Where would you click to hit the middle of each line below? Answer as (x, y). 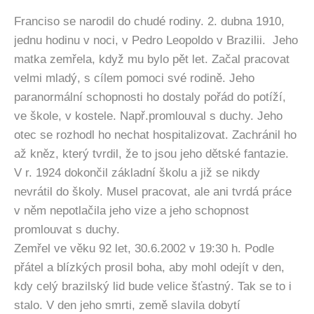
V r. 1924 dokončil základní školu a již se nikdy (137, 172)
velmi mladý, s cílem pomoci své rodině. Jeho (134, 78)
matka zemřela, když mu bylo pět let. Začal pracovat (152, 59)
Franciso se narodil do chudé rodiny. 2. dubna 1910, (149, 21)
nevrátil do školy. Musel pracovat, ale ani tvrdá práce (153, 191)
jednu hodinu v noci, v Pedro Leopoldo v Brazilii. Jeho (156, 40)
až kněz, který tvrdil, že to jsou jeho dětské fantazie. (151, 153)
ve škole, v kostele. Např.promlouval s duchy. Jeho (148, 116)
